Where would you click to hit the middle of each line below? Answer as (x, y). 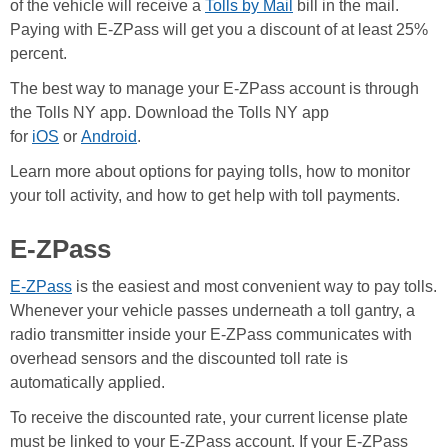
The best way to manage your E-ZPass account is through (214, 89)
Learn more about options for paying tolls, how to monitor (210, 172)
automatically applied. (89, 383)
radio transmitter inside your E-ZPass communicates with (211, 335)
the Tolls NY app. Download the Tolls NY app (169, 113)
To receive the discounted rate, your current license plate (209, 418)
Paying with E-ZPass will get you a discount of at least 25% (219, 30)
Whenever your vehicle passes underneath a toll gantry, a (212, 311)
